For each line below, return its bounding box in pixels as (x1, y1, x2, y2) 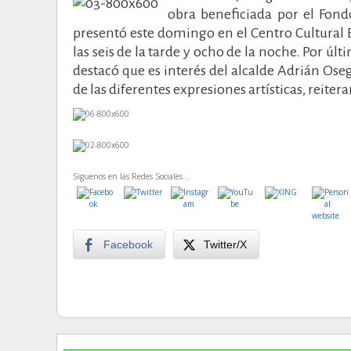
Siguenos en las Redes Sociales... (73, 170, 190, 182)
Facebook (103, 237, 153, 251)
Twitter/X (204, 237, 247, 251)
